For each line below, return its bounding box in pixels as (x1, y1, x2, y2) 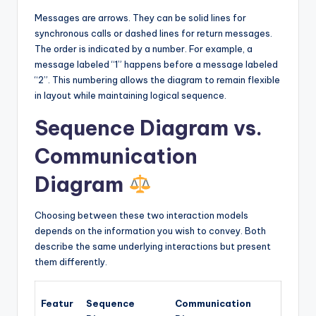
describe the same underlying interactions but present (35, 240, 271, 252)
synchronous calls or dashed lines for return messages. (35, 27, 272, 39)
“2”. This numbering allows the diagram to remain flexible (35, 73, 280, 85)
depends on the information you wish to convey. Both (35, 224, 266, 236)
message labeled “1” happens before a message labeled (35, 58, 278, 70)
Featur (41, 297, 73, 309)
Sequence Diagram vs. (35, 114, 262, 141)
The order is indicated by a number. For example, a (35, 42, 253, 54)
